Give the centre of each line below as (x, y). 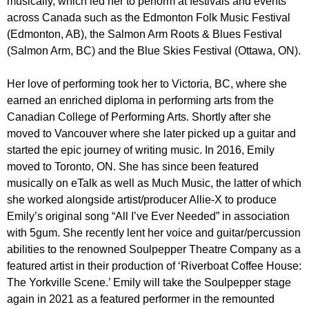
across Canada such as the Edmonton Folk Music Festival (149, 18)
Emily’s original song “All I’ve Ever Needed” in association (148, 216)
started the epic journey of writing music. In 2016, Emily (141, 150)
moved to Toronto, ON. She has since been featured (133, 167)
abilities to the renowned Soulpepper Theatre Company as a (154, 249)
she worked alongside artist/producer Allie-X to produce (142, 200)
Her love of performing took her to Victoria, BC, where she (147, 84)
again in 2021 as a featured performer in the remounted (141, 299)
